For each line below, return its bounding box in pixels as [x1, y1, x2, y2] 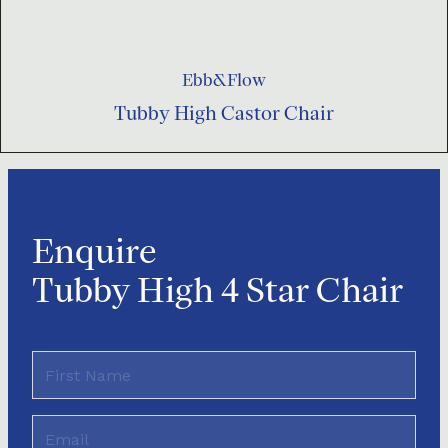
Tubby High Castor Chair [114, 101, 334, 126]
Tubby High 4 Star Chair [32, 268, 403, 312]
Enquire [32, 229, 156, 273]
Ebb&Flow [182, 69, 266, 92]
